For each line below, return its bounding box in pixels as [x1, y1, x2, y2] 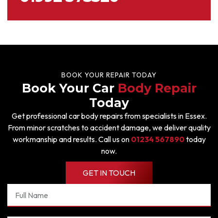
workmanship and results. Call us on [12, 134, 131, 144]
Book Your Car [21, 81, 118, 95]
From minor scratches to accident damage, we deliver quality [7, 123, 211, 132]
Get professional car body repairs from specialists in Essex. [11, 111, 207, 121]
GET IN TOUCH [83, 168, 135, 178]
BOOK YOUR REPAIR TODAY [61, 71, 157, 79]
